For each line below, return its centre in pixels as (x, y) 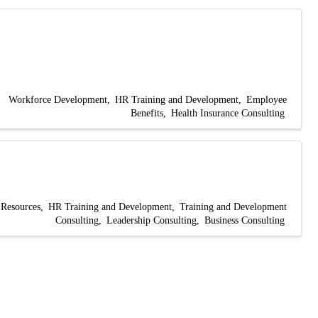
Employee (267, 99)
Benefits (147, 113)
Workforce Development (58, 99)
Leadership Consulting (152, 220)
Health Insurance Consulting (228, 113)
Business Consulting (245, 220)
